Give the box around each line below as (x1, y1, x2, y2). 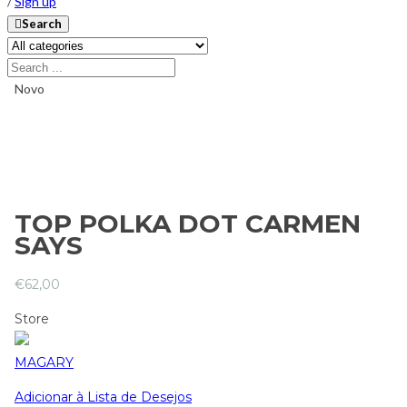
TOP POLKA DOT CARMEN (15, 208, 361, 239)
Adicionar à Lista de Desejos (15, 388, 192, 405)
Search (22, 16, 62, 31)
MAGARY (15, 353, 74, 371)
